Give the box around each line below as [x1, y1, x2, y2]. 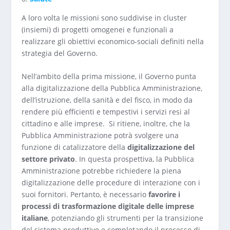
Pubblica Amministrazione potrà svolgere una [22, 130, 179, 141]
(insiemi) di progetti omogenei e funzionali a [22, 24, 174, 34]
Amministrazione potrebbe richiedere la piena [22, 166, 182, 176]
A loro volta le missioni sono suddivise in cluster [22, 12, 187, 23]
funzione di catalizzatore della [22, 142, 128, 152]
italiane [22, 213, 48, 223]
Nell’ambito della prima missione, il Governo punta [22, 71, 197, 82]
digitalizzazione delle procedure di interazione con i [22, 178, 201, 188]
